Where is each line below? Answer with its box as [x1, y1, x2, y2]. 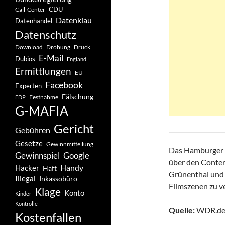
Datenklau [56, 15, 92, 25]
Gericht [54, 122, 94, 136]
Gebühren [15, 125, 50, 135]
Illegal [15, 174, 36, 183]
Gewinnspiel [15, 150, 60, 161]
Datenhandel [15, 17, 52, 25]
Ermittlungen [15, 66, 71, 77]
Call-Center [15, 6, 45, 13]
